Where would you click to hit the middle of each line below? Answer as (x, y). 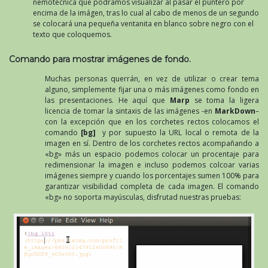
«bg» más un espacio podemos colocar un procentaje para (152, 154)
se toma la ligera (224, 100)
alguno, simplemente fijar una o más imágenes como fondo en (152, 90)
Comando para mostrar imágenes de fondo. (100, 60)
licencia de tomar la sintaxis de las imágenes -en (130, 111)
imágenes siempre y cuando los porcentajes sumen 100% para (152, 176)
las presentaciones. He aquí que (107, 100)
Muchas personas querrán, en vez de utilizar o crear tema (152, 79)
